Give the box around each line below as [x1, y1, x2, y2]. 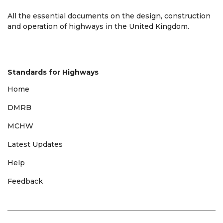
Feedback [7, 177, 43, 186]
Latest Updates [7, 140, 63, 149]
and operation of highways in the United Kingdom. [7, 22, 189, 31]
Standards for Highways [7, 68, 99, 77]
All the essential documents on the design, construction [7, 11, 211, 20]
